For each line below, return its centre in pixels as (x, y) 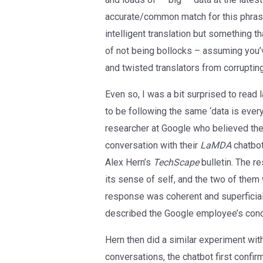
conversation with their (152, 146)
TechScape (176, 163)
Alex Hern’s (129, 163)
